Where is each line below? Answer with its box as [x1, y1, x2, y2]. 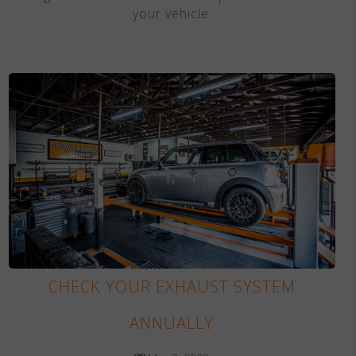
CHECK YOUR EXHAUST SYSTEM [48, 276, 296, 298]
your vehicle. [132, 4, 212, 22]
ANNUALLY [130, 312, 215, 335]
